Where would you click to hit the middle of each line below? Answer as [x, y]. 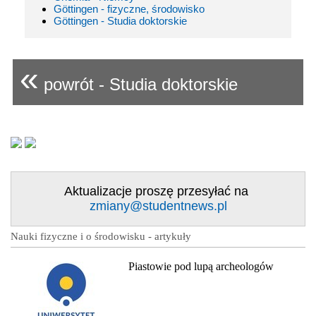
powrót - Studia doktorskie [138, 84]
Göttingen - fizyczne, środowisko [129, 8]
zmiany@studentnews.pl [158, 206]
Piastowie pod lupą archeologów [201, 266]
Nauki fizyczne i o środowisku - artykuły [101, 236]
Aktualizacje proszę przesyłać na [158, 191]
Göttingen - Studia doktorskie [120, 20]
